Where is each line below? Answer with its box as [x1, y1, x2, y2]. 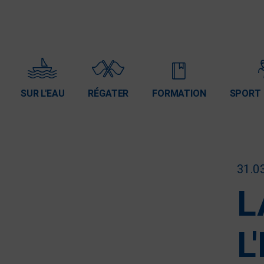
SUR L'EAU [21, 87, 65, 101]
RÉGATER [88, 87, 129, 101]
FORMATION [152, 87, 206, 101]
